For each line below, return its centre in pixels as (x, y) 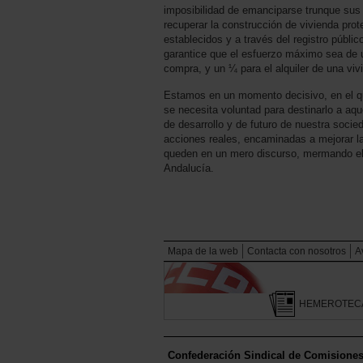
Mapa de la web (203, 251)
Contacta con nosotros (297, 251)
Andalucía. (189, 168)
